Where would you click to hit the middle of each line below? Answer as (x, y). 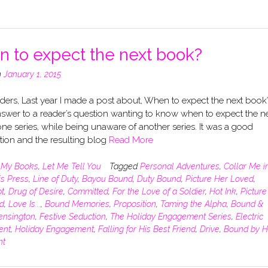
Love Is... (24, 204)
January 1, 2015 (32, 74)
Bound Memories (77, 204)
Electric (249, 216)
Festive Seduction (72, 216)
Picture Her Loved (219, 179)
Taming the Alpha (193, 204)
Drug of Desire (36, 191)
